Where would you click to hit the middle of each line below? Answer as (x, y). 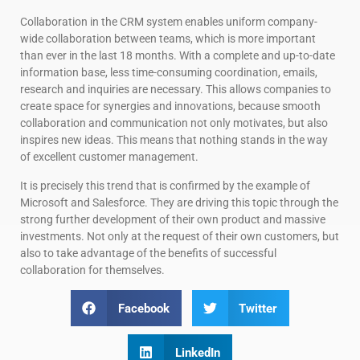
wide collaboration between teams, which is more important (168, 39)
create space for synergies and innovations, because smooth (170, 106)
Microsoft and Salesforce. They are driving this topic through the (179, 202)
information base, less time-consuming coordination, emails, (169, 73)
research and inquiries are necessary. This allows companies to (176, 90)
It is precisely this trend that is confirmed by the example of (165, 185)
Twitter (258, 308)
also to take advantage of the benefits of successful (148, 253)
